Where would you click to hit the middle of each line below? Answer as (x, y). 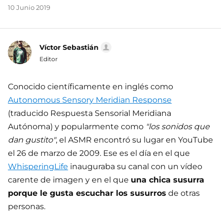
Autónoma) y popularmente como (77, 126)
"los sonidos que (178, 126)
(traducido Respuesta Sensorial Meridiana (90, 113)
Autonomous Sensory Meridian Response (90, 100)
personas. (27, 206)
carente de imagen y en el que (69, 180)
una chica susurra (167, 180)
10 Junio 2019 (29, 7)
